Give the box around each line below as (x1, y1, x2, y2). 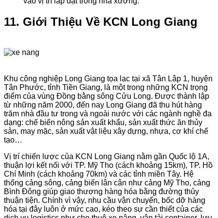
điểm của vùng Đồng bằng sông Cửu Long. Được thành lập (4, 91, 209, 100)
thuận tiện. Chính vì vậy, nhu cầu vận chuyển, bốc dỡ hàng (4, 196, 205, 204)
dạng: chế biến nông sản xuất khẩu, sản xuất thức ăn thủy (4, 118, 202, 127)
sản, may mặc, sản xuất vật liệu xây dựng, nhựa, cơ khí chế (4, 127, 208, 135)
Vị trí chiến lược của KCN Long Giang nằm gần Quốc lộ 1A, (4, 152, 209, 161)
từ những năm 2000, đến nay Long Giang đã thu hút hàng (4, 100, 202, 109)
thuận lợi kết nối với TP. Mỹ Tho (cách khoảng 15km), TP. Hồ (4, 161, 213, 169)
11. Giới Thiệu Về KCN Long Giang (4, 15, 198, 28)
